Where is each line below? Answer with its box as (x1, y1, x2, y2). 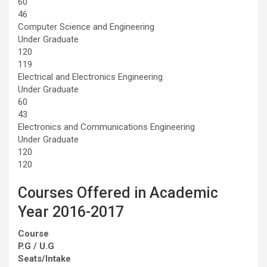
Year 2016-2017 (18, 203, 124, 221)
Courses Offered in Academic (18, 184, 218, 201)
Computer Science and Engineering (18, 21, 154, 32)
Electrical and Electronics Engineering (18, 71, 163, 82)
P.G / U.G (18, 240, 54, 252)
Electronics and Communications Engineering (18, 121, 195, 132)
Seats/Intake (18, 253, 71, 264)
